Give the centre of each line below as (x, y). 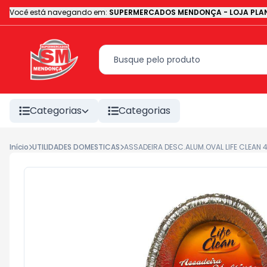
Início (19, 147)
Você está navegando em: (58, 12)
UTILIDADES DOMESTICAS (76, 147)
